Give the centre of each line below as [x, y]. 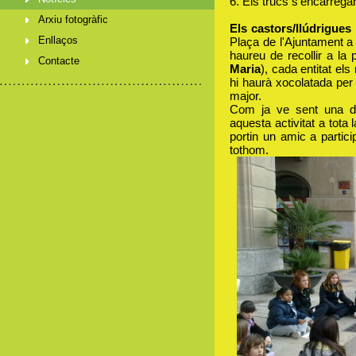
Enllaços [58, 40]
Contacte [59, 61]
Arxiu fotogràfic [73, 19]
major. [246, 96]
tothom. [249, 150]
